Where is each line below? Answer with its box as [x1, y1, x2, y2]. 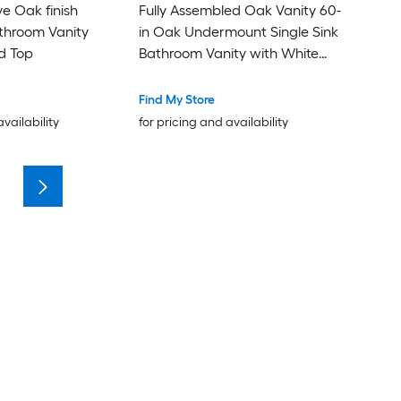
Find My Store [138, 92, 215, 108]
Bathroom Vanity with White [138, 45, 319, 63]
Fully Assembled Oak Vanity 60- [138, 2, 341, 20]
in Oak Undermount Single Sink [138, 23, 338, 41]
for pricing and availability [138, 115, 288, 131]
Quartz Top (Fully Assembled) [138, 66, 327, 84]
